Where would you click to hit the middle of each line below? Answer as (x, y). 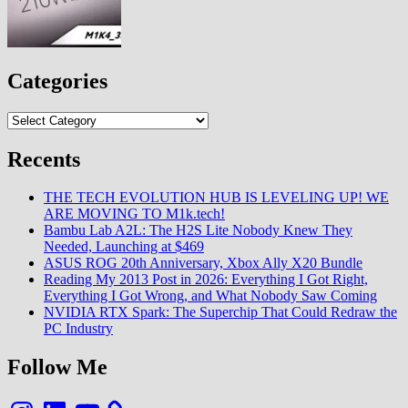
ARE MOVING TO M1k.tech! (134, 214)
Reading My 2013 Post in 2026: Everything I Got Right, (206, 280)
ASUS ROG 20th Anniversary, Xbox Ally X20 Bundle (203, 263)
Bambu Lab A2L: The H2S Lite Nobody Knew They (198, 230)
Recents (44, 159)
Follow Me (57, 367)
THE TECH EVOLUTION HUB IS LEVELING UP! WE (216, 198)
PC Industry (78, 329)
